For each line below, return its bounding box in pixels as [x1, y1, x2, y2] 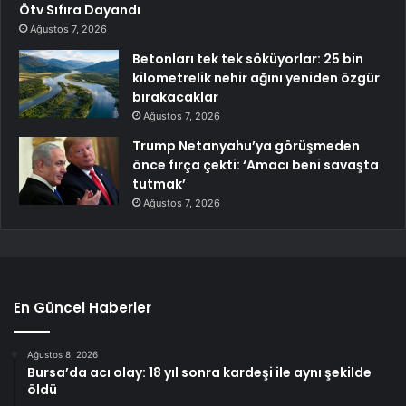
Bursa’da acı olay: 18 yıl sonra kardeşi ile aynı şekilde [27, 363, 372, 382]
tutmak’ [132, 175, 186, 194]
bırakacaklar [132, 88, 218, 107]
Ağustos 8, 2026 [27, 349, 98, 361]
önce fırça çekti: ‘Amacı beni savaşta [132, 156, 379, 175]
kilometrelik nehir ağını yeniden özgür [132, 69, 380, 88]
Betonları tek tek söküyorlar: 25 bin [132, 50, 363, 69]
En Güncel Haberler [14, 298, 151, 318]
